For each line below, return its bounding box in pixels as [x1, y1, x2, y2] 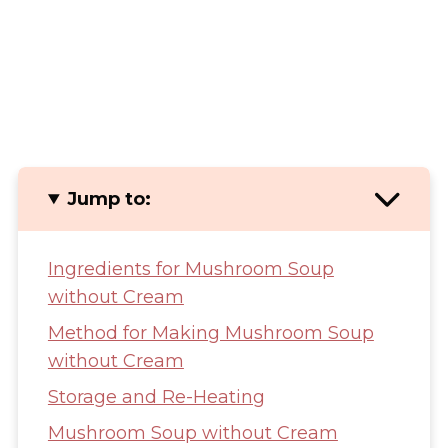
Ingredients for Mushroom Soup [47, 258, 334, 281]
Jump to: [66, 188, 151, 211]
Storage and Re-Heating [47, 386, 265, 409]
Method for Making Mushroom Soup [47, 322, 374, 345]
